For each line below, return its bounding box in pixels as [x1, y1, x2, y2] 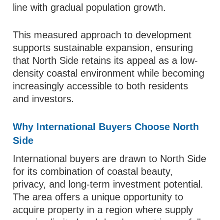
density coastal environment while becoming [13, 68, 205, 79]
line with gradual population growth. [13, 2, 166, 13]
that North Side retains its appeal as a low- [13, 55, 198, 66]
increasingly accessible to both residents [13, 81, 189, 91]
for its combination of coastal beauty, [13, 166, 173, 177]
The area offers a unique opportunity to [13, 192, 184, 202]
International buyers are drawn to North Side [13, 153, 207, 164]
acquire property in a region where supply [13, 204, 193, 215]
